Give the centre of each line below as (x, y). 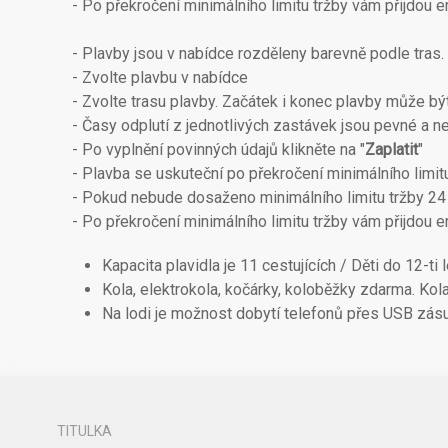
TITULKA (84, 431)
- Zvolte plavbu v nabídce (160, 77)
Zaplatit (391, 149)
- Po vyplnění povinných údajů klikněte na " (218, 149)
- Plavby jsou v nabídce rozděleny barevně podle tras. (258, 53)
